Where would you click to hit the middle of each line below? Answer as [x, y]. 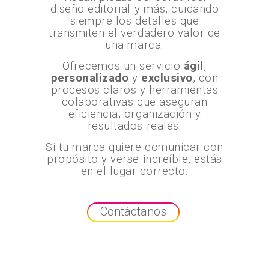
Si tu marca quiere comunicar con [134, 147]
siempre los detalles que [134, 21]
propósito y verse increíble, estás [134, 159]
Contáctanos [133, 211]
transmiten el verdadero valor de [134, 33]
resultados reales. [134, 126]
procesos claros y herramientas [134, 90]
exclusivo [167, 78]
